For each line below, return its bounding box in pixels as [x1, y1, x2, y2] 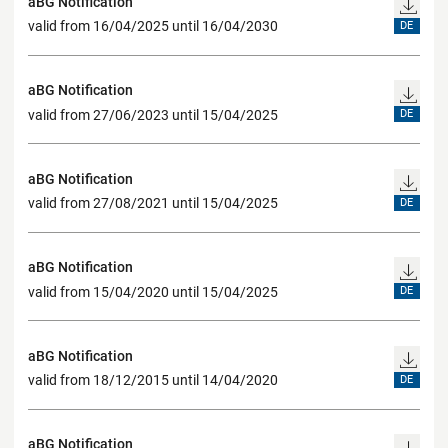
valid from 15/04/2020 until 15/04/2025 [28, 283, 278, 300]
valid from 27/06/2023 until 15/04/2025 [28, 106, 278, 123]
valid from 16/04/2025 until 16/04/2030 [28, 18, 278, 35]
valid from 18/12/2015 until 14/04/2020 [28, 372, 278, 389]
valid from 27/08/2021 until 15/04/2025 [28, 195, 278, 212]
